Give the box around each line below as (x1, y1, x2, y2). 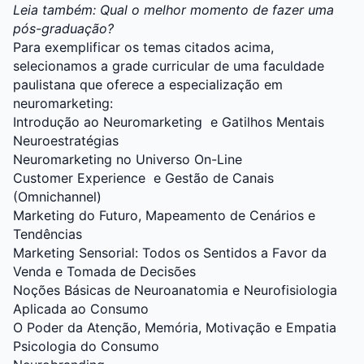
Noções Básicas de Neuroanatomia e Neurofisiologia (13, 282, 337, 299)
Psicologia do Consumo (13, 338, 159, 355)
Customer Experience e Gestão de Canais (13, 170, 274, 187)
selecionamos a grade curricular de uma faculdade (13, 58, 324, 75)
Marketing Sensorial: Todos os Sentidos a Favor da (13, 245, 327, 262)
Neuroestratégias (13, 132, 119, 149)
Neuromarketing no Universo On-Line (13, 151, 246, 168)
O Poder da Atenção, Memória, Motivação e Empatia (13, 319, 336, 336)
